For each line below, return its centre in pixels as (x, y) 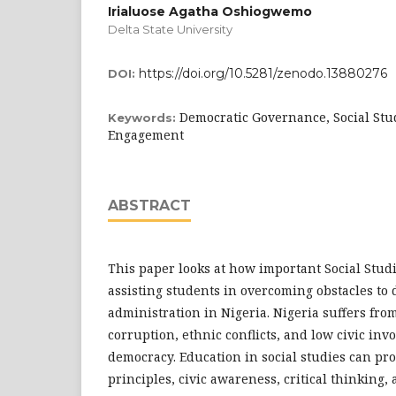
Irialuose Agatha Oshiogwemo (210, 11)
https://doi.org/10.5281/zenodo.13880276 (263, 73)
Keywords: (144, 118)
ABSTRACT (149, 206)
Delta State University (170, 29)
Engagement (146, 135)
